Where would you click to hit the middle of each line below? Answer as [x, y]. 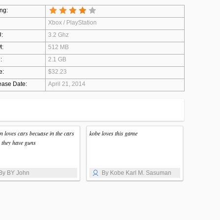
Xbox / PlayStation [72, 23]
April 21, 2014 [67, 84]
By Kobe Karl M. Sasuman [137, 173]
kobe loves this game [113, 133]
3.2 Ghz [58, 35]
